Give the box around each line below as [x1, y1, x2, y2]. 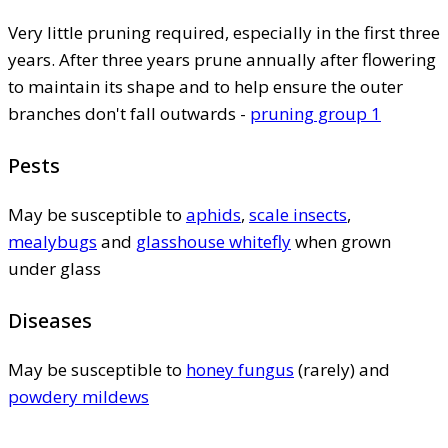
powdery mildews [8, 384, 149, 408]
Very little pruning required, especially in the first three [8, 20, 440, 44]
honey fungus [186, 357, 294, 381]
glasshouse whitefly [136, 229, 291, 253]
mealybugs [8, 229, 97, 253]
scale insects [249, 202, 347, 226]
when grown [291, 229, 391, 253]
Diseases [8, 306, 92, 334]
